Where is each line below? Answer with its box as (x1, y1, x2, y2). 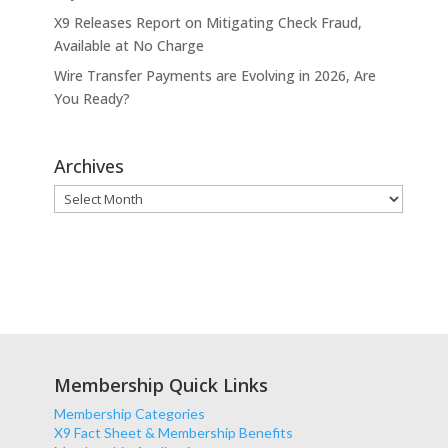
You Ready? (53, 89, 130, 109)
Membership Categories (53, 404, 205, 422)
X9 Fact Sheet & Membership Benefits (53, 423, 293, 441)
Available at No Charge (53, 36, 204, 56)
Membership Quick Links (53, 372, 268, 397)
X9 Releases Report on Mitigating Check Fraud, (53, 13, 362, 33)
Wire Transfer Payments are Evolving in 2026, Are (53, 66, 376, 86)
